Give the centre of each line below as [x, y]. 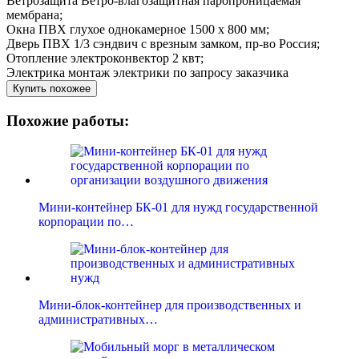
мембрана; [34, 14]
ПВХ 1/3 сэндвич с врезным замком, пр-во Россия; [181, 43]
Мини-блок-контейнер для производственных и [170, 305]
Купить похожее [52, 88]
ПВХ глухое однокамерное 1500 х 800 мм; [154, 29]
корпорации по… [86, 222]
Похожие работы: [68, 120]
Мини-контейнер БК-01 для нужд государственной [178, 208]
